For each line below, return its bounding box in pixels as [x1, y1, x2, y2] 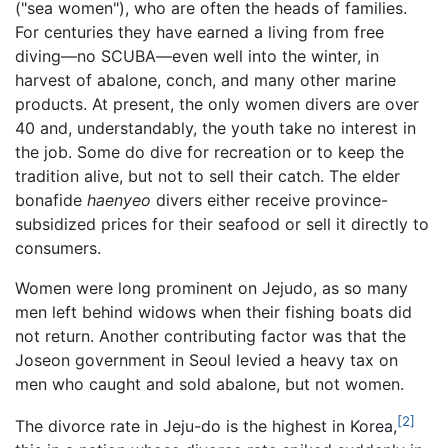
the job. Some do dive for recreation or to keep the [15, 142, 404, 163]
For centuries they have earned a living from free [15, 22, 384, 43]
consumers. [15, 238, 101, 259]
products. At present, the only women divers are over [15, 94, 419, 115]
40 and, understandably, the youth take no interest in [15, 118, 416, 139]
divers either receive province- [151, 190, 388, 211]
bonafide [15, 190, 87, 211]
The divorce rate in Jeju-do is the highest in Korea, [15, 416, 397, 437]
